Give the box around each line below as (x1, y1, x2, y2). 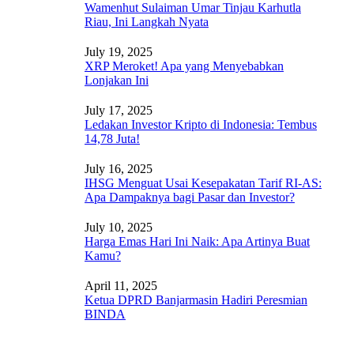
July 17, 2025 (84, 104, 153, 117)
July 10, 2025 (84, 220, 153, 234)
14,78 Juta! (84, 132, 140, 145)
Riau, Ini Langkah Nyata (84, 15, 209, 28)
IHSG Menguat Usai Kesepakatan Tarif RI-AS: (84, 176, 322, 190)
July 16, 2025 (84, 162, 153, 175)
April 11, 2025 (84, 279, 157, 292)
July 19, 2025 (84, 45, 153, 58)
